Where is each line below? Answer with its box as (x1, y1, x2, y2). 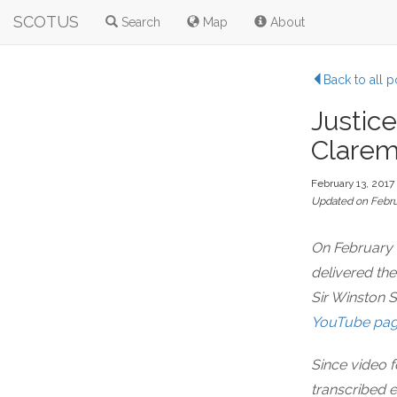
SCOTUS (13, 12, 79, 31)
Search (118, 15, 160, 29)
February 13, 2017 (311, 177, 394, 190)
